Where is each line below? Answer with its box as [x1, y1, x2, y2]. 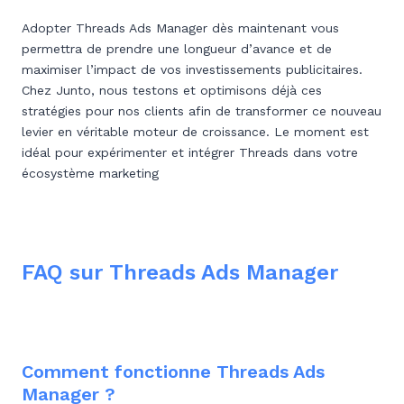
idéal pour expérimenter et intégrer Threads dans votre [22, 145, 358, 160]
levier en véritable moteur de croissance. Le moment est [22, 124, 369, 139]
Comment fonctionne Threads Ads [22, 361, 325, 382]
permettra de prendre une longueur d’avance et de [22, 41, 332, 56]
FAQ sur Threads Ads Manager [22, 260, 338, 285]
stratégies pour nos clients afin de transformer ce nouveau [22, 104, 381, 118]
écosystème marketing [22, 166, 159, 180]
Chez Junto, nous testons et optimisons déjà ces [22, 83, 322, 97]
